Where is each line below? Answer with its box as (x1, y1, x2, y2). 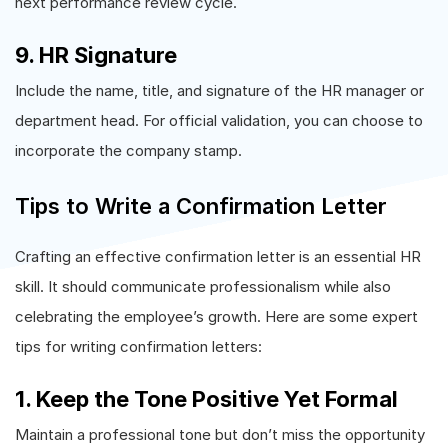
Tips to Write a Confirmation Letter (15, 193, 387, 219)
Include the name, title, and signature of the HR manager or (15, 81, 424, 100)
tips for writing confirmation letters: (15, 337, 262, 356)
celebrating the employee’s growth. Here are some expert (15, 307, 418, 326)
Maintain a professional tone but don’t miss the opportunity (15, 425, 425, 444)
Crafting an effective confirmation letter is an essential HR (15, 247, 421, 266)
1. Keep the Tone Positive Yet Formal (15, 386, 398, 412)
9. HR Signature (15, 42, 177, 68)
